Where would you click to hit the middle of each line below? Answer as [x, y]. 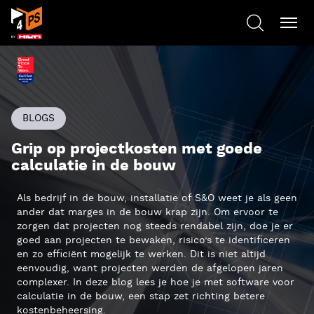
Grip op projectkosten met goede [137, 149]
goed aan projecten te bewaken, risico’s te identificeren [153, 240]
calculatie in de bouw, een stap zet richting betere [141, 296]
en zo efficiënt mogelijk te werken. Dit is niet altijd [141, 254]
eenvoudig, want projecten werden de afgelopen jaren [150, 268]
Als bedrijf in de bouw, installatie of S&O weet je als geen [157, 198]
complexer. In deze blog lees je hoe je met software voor [156, 282]
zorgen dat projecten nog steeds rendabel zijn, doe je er [155, 226]
